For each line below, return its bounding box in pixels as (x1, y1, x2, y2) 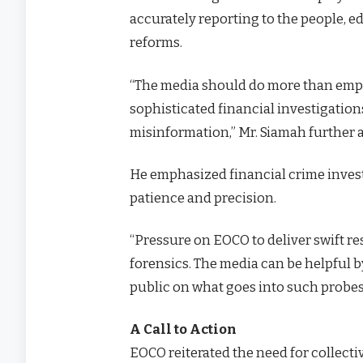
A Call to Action (130, 321, 237, 338)
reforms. (130, 34, 183, 51)
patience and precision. (130, 189, 277, 206)
